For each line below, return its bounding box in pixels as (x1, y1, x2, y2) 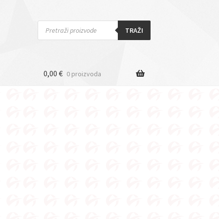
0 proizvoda (66, 69, 101, 79)
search (37, 25, 57, 35)
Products (37, 19, 64, 28)
